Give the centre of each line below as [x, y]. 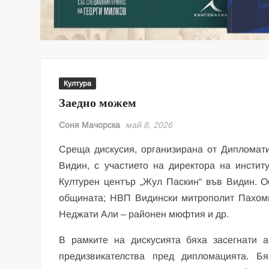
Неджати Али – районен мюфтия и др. [144, 214]
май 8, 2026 [149, 125]
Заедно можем [98, 103]
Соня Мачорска [90, 125]
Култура [78, 84]
